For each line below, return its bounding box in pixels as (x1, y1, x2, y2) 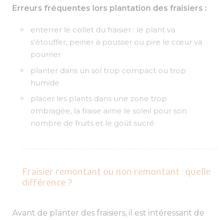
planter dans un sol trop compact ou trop (30, 65, 187, 75)
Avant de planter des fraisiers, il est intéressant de (12, 208, 204, 218)
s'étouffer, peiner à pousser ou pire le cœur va (30, 37, 203, 47)
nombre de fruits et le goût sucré (30, 118, 155, 128)
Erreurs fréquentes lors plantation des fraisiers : (12, 3, 207, 13)
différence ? (22, 175, 72, 191)
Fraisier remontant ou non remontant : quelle (22, 164, 211, 180)
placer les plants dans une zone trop (30, 94, 167, 104)
